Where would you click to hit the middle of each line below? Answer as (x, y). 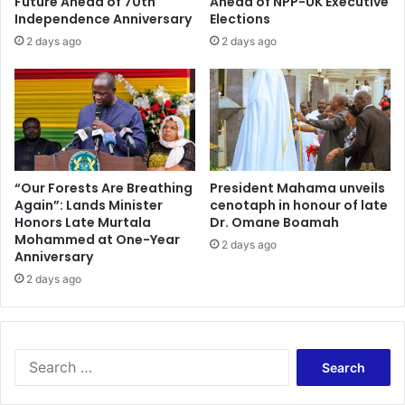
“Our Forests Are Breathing (104, 188)
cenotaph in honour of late (299, 205)
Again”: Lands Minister (89, 205)
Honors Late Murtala (83, 222)
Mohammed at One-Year (97, 239)
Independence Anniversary (103, 19)
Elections (240, 19)
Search (307, 357)
